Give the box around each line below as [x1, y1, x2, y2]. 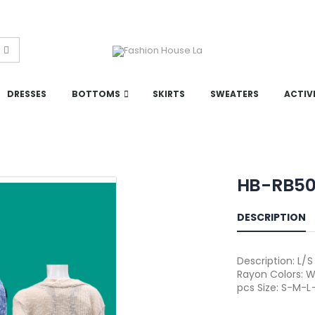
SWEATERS [210, 88, 259, 100]
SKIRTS [153, 88, 185, 100]
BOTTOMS [72, 88, 120, 100]
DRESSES [7, 88, 46, 100]
